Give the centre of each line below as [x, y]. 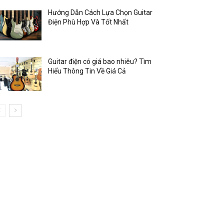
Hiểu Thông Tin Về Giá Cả [87, 71]
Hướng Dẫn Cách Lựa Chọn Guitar [100, 13]
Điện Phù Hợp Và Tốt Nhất [88, 22]
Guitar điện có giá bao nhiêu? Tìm [100, 62]
